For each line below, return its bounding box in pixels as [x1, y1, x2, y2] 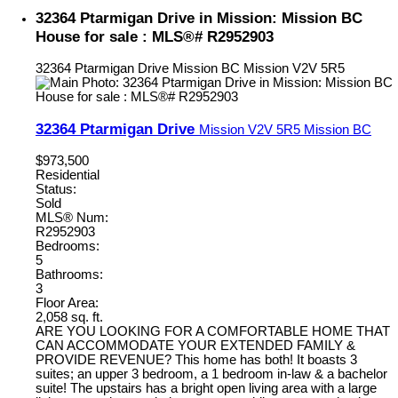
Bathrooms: [36, 267, 103, 282]
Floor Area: [36, 295, 99, 310]
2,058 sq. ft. [36, 309, 103, 324]
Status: [36, 181, 76, 196]
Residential [36, 167, 99, 182]
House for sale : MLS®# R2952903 [36, 28, 274, 46]
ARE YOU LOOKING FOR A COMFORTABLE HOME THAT [36, 323, 390, 338]
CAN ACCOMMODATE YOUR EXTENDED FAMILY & [36, 338, 355, 353]
